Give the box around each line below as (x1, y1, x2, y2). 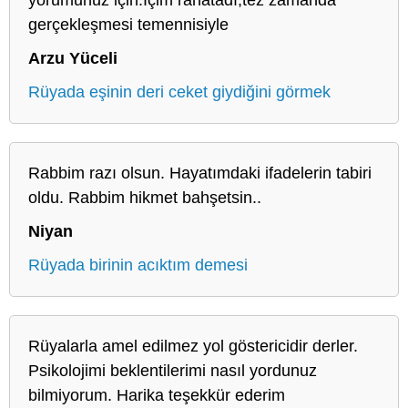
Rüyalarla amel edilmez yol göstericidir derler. (28, 336, 358, 355)
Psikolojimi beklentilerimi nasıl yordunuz (28, 361, 317, 380)
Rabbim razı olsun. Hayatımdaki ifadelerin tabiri (28, 163, 372, 182)
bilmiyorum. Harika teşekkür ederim (28, 385, 285, 404)
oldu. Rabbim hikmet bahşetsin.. (28, 188, 261, 207)
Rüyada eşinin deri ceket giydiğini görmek (28, 82, 331, 101)
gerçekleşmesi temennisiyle (28, 15, 229, 34)
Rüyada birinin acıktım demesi (28, 255, 248, 274)
